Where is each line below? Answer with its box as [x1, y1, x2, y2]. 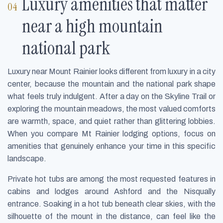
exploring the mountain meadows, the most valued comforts [7, 105, 216, 113]
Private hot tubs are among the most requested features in [7, 175, 216, 184]
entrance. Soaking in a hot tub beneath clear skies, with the [7, 200, 216, 209]
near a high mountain [22, 14, 163, 38]
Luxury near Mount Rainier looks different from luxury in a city [7, 67, 216, 76]
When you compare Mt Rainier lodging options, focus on [7, 129, 216, 138]
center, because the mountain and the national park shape [7, 80, 216, 89]
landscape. [7, 154, 46, 163]
